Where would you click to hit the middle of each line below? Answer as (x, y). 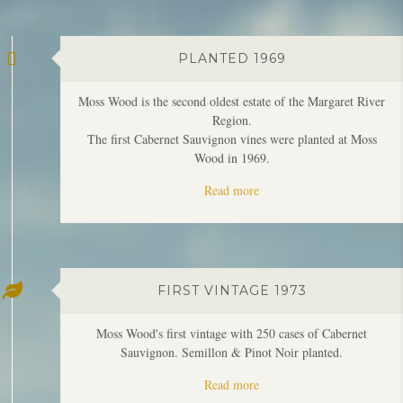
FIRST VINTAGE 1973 (232, 217)
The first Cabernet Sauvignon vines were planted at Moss (232, 66)
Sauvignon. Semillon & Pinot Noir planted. (232, 279)
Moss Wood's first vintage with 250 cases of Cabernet (232, 260)
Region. (232, 47)
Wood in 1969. (232, 85)
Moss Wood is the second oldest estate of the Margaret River (232, 28)
